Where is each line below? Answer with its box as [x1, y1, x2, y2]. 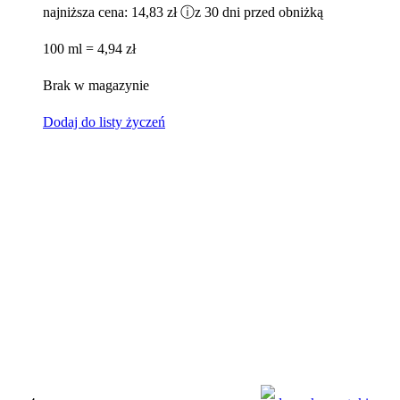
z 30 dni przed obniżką [195, 4, 323, 21]
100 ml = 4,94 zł [43, 41, 136, 57]
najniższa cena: [43, 4, 131, 21]
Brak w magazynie [43, 78, 149, 94]
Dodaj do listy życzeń [43, 114, 165, 130]
